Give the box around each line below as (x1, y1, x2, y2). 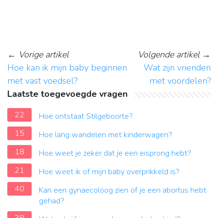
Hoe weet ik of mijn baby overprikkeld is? (39, 166, 180, 178)
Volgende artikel (138, 49, 200, 61)
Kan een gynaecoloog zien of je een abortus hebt (39, 185, 206, 196)
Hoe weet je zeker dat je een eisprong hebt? (39, 148, 191, 159)
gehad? (39, 196, 64, 207)
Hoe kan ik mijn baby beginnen (7, 62, 127, 74)
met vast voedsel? (7, 75, 77, 87)
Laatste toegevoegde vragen (7, 88, 127, 100)
